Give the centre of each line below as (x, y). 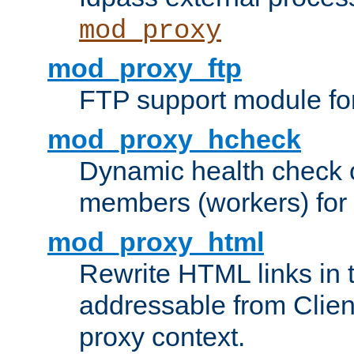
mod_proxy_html (156, 242)
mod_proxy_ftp (145, 68)
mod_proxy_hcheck (174, 139)
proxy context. (162, 337)
